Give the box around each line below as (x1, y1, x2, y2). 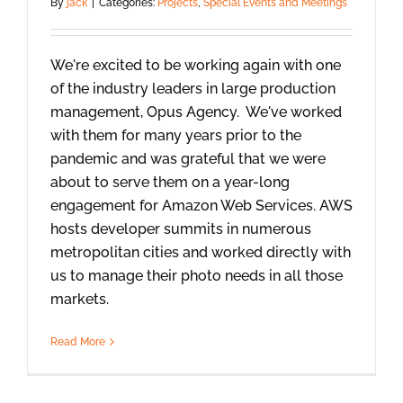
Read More (50, 335, 105, 348)
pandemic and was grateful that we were (50, 149, 326, 167)
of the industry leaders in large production (50, 79, 336, 97)
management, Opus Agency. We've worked (50, 103, 342, 121)
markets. (50, 290, 109, 308)
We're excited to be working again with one (50, 56, 341, 74)
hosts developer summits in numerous (50, 219, 311, 237)
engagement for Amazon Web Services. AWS (50, 196, 353, 214)
